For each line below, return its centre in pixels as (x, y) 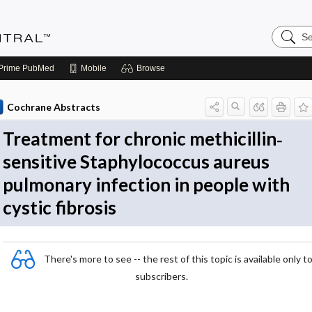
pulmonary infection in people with (146, 185)
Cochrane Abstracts (53, 107)
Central (289, 53)
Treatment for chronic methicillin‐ (143, 139)
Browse (151, 68)
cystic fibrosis (60, 208)
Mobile (94, 68)
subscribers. (161, 276)
